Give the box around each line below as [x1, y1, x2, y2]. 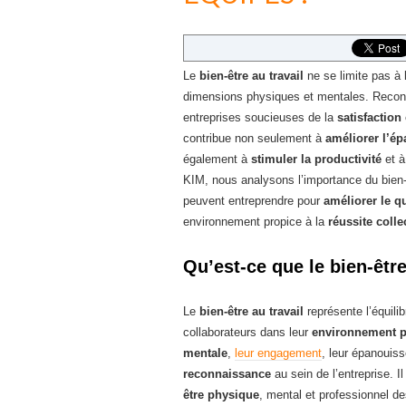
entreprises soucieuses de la [183, 111, 337, 124]
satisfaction [337, 111, 401, 124]
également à [183, 152, 251, 166]
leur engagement [235, 346, 322, 360]
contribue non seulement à [183, 131, 325, 145]
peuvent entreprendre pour [183, 194, 324, 208]
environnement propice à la [183, 215, 328, 228]
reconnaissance [183, 367, 271, 381]
